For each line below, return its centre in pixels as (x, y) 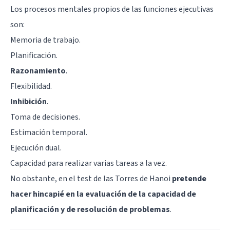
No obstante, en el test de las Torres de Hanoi (91, 178)
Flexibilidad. (31, 86)
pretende (189, 178)
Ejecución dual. (36, 148)
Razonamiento (38, 71)
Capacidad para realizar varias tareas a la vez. (89, 163)
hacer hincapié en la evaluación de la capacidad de (103, 194)
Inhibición (28, 101)
